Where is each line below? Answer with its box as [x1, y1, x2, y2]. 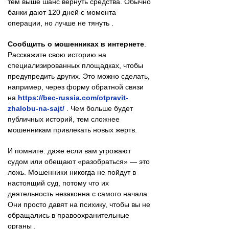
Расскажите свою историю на [8, 50, 106, 59]
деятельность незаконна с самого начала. [8, 189, 149, 198]
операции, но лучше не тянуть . [8, 18, 113, 27]
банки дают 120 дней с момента [8, 8, 116, 16]
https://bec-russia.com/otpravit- [18, 93, 128, 102]
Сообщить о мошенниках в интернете [8, 39, 144, 48]
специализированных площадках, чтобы [8, 61, 143, 70]
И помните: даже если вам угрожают [8, 146, 131, 155]
